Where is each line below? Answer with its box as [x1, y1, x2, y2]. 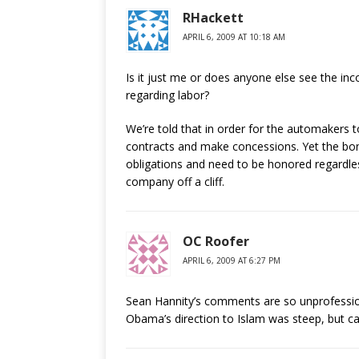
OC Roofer [183, 232, 249, 250]
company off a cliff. [126, 174, 224, 189]
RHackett [183, 9, 244, 26]
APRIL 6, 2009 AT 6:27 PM [183, 255, 280, 266]
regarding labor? [126, 87, 209, 103]
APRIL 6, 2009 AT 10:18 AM [183, 31, 285, 42]
